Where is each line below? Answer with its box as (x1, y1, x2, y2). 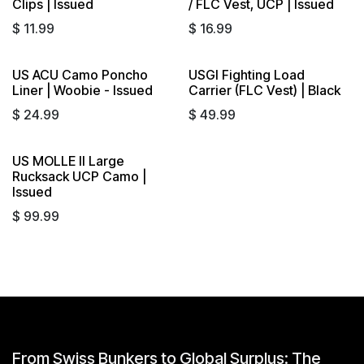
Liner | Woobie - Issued (12, 81, 153, 98)
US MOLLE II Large (12, 152, 124, 169)
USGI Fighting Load (188, 66, 305, 83)
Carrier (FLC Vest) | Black (188, 81, 340, 98)
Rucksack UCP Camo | (12, 167, 146, 184)
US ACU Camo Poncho (12, 66, 148, 83)
